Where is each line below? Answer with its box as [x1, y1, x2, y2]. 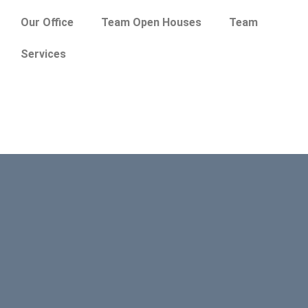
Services [21, 47, 66, 60]
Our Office [21, 16, 74, 29]
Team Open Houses [101, 16, 201, 29]
